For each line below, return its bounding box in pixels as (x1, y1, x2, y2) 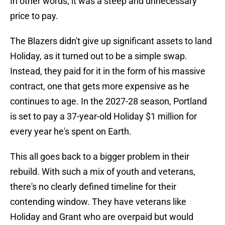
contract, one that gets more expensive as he (10, 81, 189, 92)
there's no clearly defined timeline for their (10, 181, 176, 192)
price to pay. (10, 11, 58, 22)
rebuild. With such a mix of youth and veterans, (10, 166, 195, 177)
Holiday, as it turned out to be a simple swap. (10, 51, 187, 62)
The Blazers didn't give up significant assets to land (10, 36, 212, 47)
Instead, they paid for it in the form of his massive (10, 66, 205, 77)
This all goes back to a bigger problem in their (10, 151, 189, 162)
